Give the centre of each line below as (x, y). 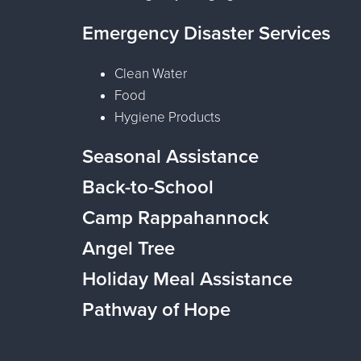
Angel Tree (129, 248)
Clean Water (151, 73)
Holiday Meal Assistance (187, 279)
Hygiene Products (168, 117)
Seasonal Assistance (170, 156)
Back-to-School (148, 187)
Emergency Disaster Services (206, 33)
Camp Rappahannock (176, 218)
